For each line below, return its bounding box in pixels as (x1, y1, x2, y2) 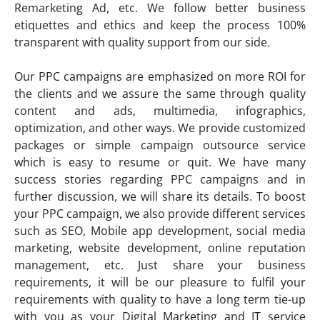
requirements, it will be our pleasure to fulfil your (14, 274, 306, 290)
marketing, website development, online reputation (14, 239, 306, 256)
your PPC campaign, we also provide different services (14, 205, 306, 221)
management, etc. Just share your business (14, 256, 306, 273)
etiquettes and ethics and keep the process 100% (14, 16, 306, 33)
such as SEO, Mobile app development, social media (14, 222, 306, 239)
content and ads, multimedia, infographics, (14, 102, 306, 119)
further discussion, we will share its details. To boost (14, 188, 306, 204)
